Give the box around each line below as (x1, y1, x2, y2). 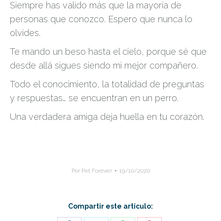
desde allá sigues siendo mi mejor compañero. (10, 60, 198, 71)
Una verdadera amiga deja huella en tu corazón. (10, 111, 204, 122)
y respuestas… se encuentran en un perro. (10, 93, 179, 103)
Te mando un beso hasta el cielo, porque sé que (10, 46, 207, 57)
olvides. (10, 28, 40, 38)
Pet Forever (81, 167, 112, 174)
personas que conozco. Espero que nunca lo (10, 14, 192, 24)
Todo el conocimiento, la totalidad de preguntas (10, 79, 204, 89)
